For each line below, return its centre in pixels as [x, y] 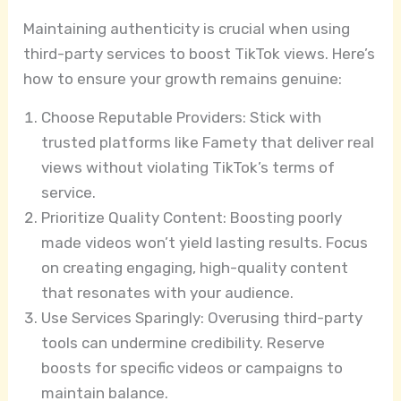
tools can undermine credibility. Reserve [183, 343]
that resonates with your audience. [168, 293]
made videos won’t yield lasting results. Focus [205, 243]
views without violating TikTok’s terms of [188, 168]
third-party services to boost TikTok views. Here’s [200, 54]
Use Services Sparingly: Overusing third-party [202, 318]
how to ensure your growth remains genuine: [183, 79]
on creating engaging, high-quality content [195, 268]
